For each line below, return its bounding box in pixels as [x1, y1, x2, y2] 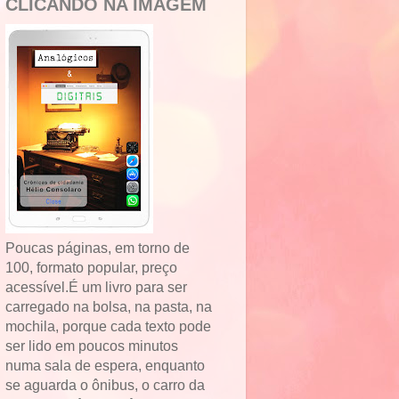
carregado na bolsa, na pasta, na [5, 298, 212, 315]
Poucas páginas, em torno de [5, 240, 190, 256]
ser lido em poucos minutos [5, 338, 178, 354]
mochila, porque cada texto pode [5, 318, 211, 335]
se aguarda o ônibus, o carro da [5, 377, 205, 394]
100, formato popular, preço [5, 259, 177, 276]
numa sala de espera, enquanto [5, 357, 205, 374]
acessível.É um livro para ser [5, 279, 187, 296]
